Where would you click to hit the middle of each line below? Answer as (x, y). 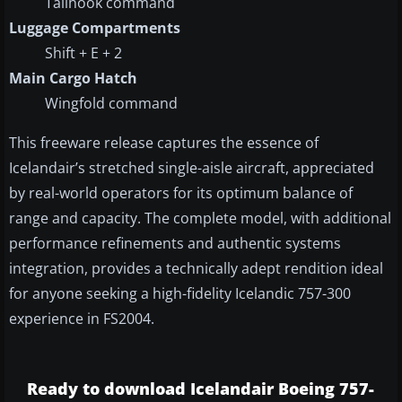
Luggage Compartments (95, 27)
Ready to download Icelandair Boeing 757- (201, 388)
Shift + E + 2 (83, 52)
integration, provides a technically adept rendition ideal (196, 268)
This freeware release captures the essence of (164, 142)
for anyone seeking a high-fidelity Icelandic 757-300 (180, 293)
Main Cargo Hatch (73, 78)
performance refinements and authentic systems (175, 243)
